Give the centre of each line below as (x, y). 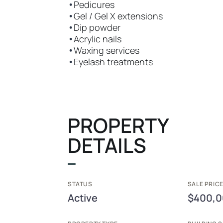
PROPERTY (118, 125)
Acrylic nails (98, 39)
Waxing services (107, 50)
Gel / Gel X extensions (118, 16)
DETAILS (107, 145)
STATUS (80, 184)
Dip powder (97, 27)
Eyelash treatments (113, 62)
